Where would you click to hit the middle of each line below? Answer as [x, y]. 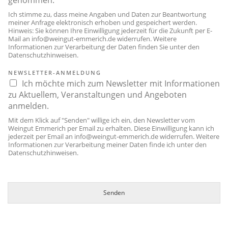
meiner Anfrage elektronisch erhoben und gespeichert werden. [103, 23]
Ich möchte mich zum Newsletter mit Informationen [121, 84]
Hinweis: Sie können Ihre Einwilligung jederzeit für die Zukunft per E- [110, 31]
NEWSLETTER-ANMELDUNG [55, 73]
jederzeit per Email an [41, 137]
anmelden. [28, 106]
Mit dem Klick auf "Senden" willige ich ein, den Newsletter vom [102, 120]
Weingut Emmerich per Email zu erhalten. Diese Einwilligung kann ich [111, 129]
